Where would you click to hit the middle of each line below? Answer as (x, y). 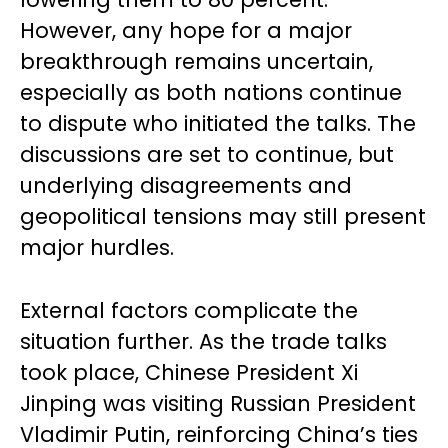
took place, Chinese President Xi (189, 372)
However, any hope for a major (186, 30)
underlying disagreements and (186, 185)
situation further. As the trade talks (203, 341)
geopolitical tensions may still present (223, 216)
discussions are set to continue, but (207, 154)
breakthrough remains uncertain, (196, 61)
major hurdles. (97, 247)
